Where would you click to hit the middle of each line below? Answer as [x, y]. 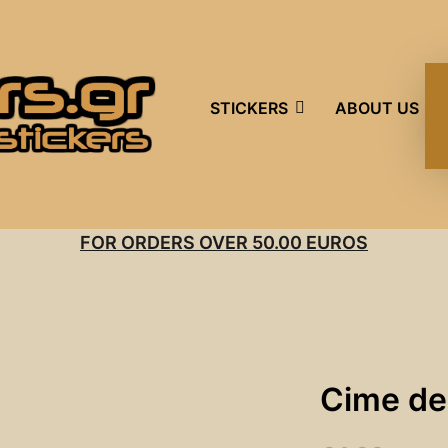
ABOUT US [377, 108]
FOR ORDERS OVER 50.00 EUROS [224, 242]
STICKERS [249, 108]
